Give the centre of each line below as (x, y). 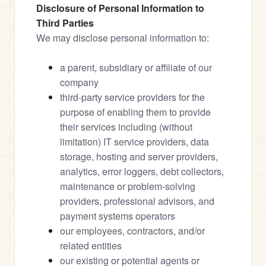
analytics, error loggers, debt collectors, (142, 171)
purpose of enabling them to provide (135, 112)
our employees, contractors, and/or (132, 231)
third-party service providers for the (132, 97)
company (79, 82)
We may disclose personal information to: (123, 38)
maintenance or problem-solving (128, 186)
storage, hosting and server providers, (139, 156)
